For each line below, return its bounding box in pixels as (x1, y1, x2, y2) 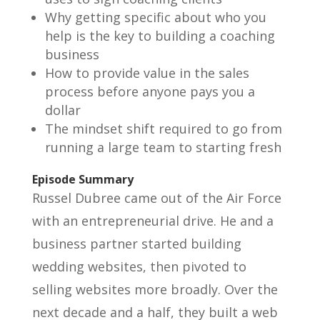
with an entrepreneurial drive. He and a (31, 211, 274, 229)
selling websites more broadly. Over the (31, 280, 278, 298)
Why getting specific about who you (44, 8, 266, 26)
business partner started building (31, 234, 241, 252)
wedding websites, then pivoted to (31, 257, 246, 275)
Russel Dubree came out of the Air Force (31, 189, 281, 206)
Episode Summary (31, 171, 134, 187)
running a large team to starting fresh (44, 138, 281, 156)
